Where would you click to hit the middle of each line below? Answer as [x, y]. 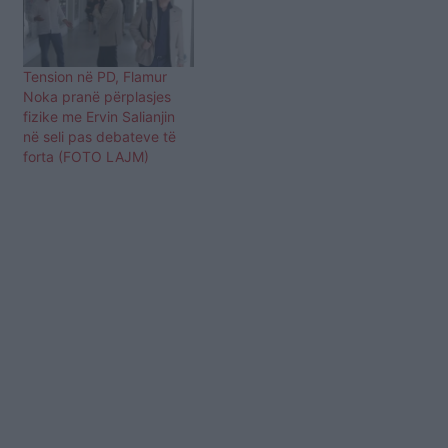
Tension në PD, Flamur [95, 76]
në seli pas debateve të [99, 136]
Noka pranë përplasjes [97, 96]
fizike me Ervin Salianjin [99, 116]
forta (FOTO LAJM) [86, 156]
